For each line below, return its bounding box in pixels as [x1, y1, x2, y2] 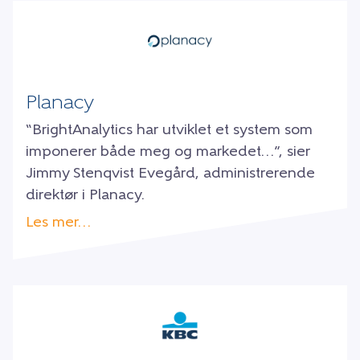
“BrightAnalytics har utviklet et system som [26, 123, 313, 139]
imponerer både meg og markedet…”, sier [26, 145, 310, 161]
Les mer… [26, 215, 91, 231]
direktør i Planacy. [26, 188, 145, 204]
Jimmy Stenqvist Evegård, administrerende [26, 166, 315, 182]
